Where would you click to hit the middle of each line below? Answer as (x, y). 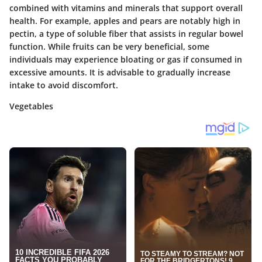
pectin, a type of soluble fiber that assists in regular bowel (126, 34)
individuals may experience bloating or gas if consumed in (126, 60)
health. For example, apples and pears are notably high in (125, 21)
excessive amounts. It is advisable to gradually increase (120, 73)
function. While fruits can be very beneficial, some (109, 47)
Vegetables (31, 106)
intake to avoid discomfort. (64, 85)
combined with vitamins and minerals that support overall (126, 8)
